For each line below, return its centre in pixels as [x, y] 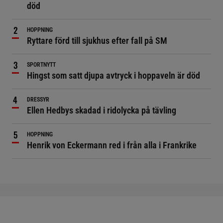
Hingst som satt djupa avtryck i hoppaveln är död [113, 75]
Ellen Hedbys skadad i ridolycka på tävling [102, 110]
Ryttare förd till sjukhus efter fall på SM [97, 41]
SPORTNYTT [41, 65]
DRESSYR [38, 100]
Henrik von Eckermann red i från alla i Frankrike [112, 145]
